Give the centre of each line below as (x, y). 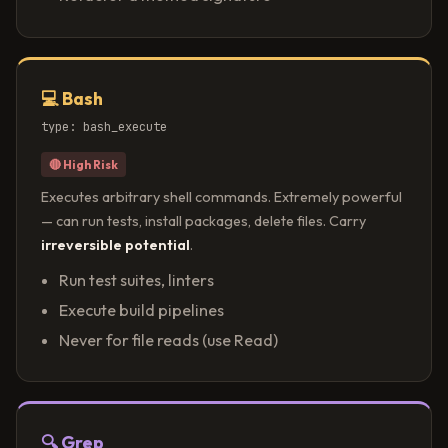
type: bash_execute (104, 126)
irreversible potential (115, 244)
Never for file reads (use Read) (168, 339)
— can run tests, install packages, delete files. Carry (203, 220)
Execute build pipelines (141, 309)
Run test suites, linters (136, 279)
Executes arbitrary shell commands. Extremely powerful (221, 196)
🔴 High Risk (83, 164)
